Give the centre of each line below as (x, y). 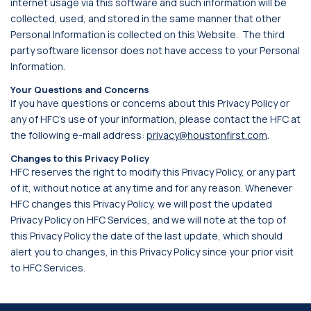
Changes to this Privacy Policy (80, 158)
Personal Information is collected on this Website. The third (148, 34)
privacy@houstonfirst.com (207, 135)
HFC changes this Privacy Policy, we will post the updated (141, 204)
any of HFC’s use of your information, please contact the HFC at (155, 119)
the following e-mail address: (77, 135)
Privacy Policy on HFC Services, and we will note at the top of (148, 220)
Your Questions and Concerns (80, 90)
